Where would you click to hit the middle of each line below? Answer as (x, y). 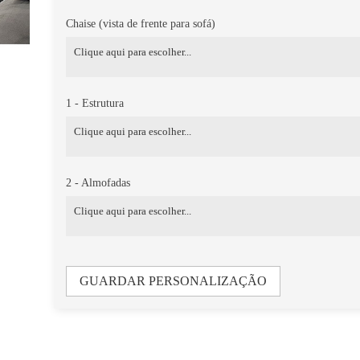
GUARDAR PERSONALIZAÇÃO (174, 280)
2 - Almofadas (98, 182)
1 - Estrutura (95, 103)
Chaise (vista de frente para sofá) (141, 23)
